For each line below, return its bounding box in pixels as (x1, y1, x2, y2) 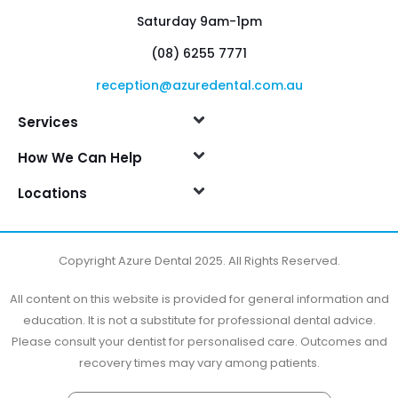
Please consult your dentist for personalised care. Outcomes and (11, 333, 387, 351)
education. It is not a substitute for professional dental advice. (22, 312, 376, 330)
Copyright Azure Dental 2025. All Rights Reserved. (58, 251, 340, 269)
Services (18, 112, 78, 131)
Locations (18, 183, 87, 203)
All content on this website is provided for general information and (9, 291, 389, 308)
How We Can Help (18, 147, 142, 167)
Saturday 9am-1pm (136, 12, 262, 30)
